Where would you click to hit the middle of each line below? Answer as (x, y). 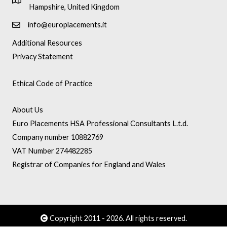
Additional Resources (47, 43)
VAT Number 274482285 (52, 151)
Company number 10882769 (58, 137)
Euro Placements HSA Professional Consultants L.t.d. (100, 124)
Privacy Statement (43, 57)
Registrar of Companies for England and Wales (89, 165)
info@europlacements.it (67, 25)
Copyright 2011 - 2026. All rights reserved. (117, 218)
